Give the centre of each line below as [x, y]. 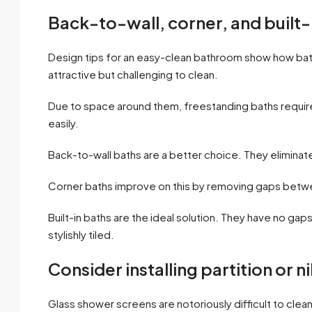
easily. [63, 123]
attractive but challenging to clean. [133, 75]
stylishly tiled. [81, 235]
